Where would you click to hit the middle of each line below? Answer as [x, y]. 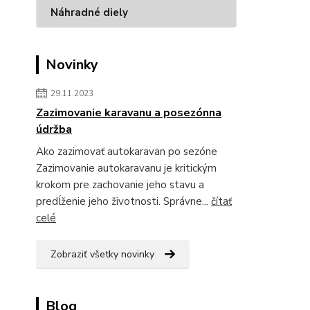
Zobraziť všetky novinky [102, 254]
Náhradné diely [89, 12]
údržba [54, 129]
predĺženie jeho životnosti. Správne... [124, 201]
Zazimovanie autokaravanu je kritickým [126, 168]
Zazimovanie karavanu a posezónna [129, 113]
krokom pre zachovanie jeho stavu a [120, 185]
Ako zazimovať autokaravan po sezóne [129, 152]
